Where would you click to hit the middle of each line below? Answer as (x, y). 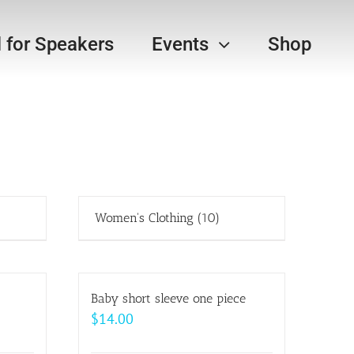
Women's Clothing (146, 218)
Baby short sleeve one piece (168, 298)
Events (181, 44)
